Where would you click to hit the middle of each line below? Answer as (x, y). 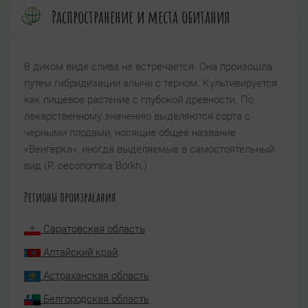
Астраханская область (95, 276)
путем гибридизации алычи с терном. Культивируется (151, 84)
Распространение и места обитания (141, 17)
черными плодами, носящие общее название (130, 133)
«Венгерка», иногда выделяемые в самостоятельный (149, 150)
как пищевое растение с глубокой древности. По (139, 100)
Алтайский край (79, 253)
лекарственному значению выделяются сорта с (137, 117)
